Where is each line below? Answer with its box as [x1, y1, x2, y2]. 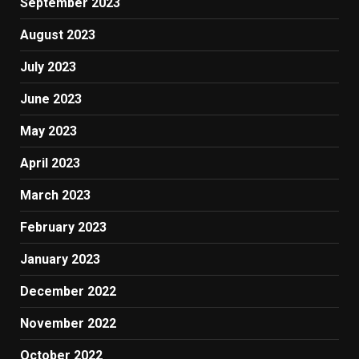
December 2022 [20, 284, 116, 300]
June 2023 [20, 91, 82, 107]
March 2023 [20, 188, 91, 204]
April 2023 [20, 155, 80, 171]
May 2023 [20, 123, 77, 139]
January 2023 [20, 252, 100, 268]
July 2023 [20, 59, 76, 75]
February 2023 [20, 220, 107, 236]
